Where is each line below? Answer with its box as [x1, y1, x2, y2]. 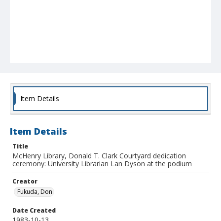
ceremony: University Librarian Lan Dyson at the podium [12, 159, 192, 169]
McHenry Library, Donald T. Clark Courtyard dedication [12, 151, 186, 161]
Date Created [12, 206, 56, 215]
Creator [12, 177, 37, 186]
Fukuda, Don [17, 187, 52, 196]
